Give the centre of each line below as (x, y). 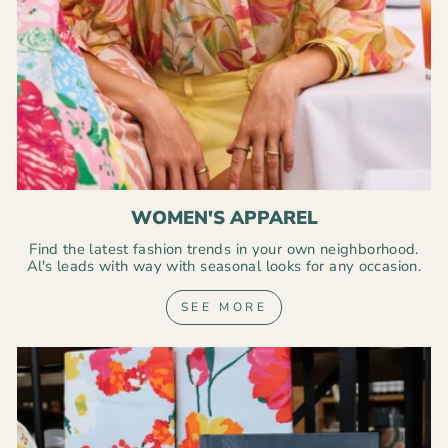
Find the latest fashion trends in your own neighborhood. (224, 249)
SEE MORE (224, 307)
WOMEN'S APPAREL (224, 218)
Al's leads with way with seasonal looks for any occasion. (224, 266)
